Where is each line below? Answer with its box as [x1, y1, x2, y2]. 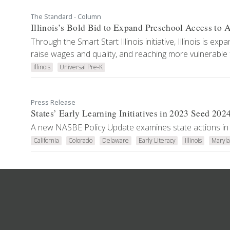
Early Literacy [138, 136, 176, 145]
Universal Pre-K [60, 63, 103, 71]
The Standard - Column [31, 12, 101, 21]
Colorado [68, 136, 93, 145]
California [33, 136, 59, 145]
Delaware [102, 136, 129, 145]
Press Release [31, 98, 75, 107]
